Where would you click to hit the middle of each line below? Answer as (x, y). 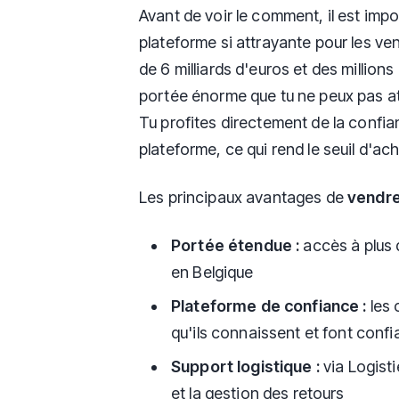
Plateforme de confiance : (269, 305)
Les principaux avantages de (244, 197)
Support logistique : (245, 366)
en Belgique (212, 272)
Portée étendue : (236, 245)
